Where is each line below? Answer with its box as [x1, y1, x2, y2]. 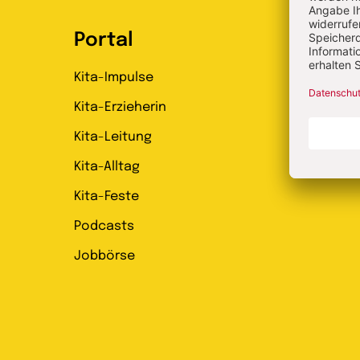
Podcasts [74, 219, 134, 234]
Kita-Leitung [74, 130, 152, 145]
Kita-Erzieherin [74, 100, 166, 115]
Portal [74, 31, 133, 51]
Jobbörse [74, 249, 135, 264]
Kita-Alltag [74, 160, 140, 174]
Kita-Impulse [74, 71, 153, 85]
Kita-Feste [74, 190, 139, 204]
